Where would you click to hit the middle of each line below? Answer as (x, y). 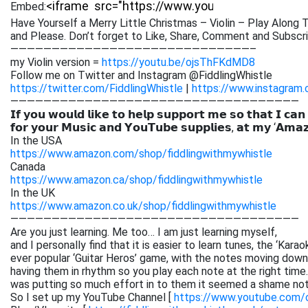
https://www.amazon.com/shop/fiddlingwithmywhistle (141, 154)
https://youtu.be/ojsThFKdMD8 (178, 62)
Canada (28, 167)
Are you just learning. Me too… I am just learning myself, (144, 232)
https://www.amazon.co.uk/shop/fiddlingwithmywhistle (143, 206)
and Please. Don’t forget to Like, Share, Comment (131, 36)
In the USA (36, 141)
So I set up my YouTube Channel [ (92, 297)
